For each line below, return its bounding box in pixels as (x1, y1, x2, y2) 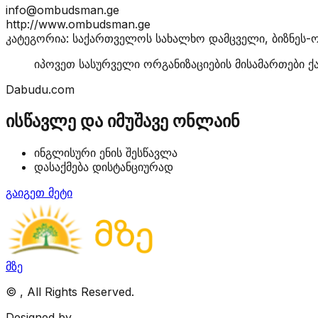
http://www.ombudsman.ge (6, 16, 150, 31)
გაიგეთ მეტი (6, 185, 72, 199)
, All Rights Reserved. (20, 284, 134, 299)
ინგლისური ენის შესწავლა (34, 145, 177, 160)
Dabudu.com (6, 82, 75, 97)
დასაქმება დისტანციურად (34, 159, 173, 174)
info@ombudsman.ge (6, 2, 119, 17)
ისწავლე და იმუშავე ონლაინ (6, 110, 240, 131)
